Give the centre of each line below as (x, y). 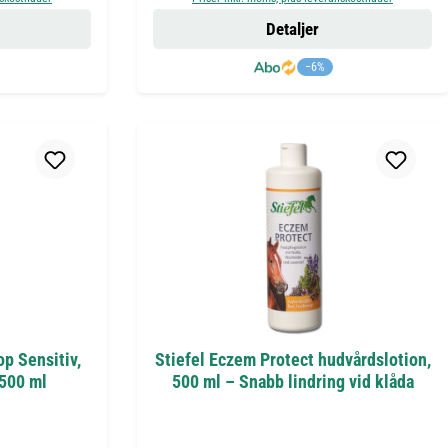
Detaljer (292, 29)
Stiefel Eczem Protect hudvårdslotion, (292, 359)
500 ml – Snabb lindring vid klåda (292, 381)
